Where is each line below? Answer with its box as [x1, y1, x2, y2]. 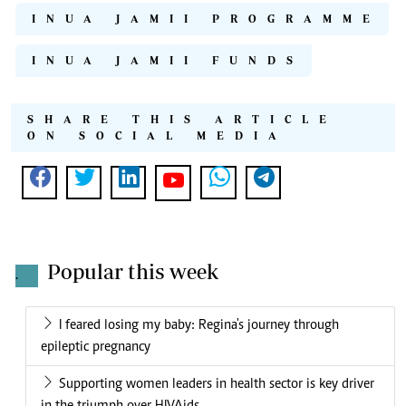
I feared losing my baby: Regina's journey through [59, 318, 339, 333]
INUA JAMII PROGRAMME [32, 13, 381, 25]
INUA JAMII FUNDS [32, 54, 304, 67]
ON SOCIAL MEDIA [27, 130, 287, 142]
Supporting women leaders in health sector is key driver [59, 377, 374, 392]
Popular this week [47, 259, 218, 285]
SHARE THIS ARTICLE [27, 113, 337, 126]
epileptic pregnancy [41, 340, 150, 355]
